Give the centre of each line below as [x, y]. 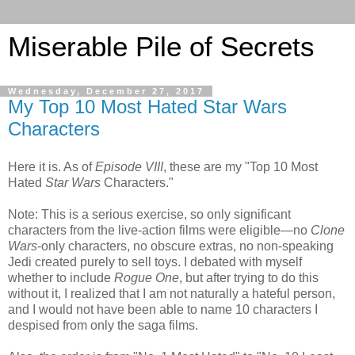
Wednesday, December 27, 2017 [106, 91]
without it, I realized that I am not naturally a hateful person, [172, 293]
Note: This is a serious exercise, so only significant [149, 214]
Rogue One [147, 277]
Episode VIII [129, 166]
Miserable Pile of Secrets [161, 47]
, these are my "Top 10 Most [240, 166]
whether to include [61, 277]
